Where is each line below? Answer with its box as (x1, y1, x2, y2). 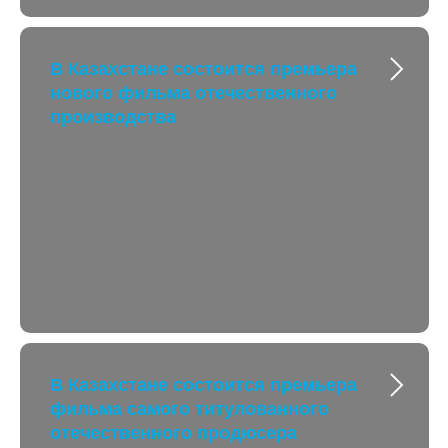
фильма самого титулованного (50, 399, 329, 419)
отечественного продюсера (50, 423, 297, 443)
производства (50, 107, 176, 127)
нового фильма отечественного (50, 83, 337, 103)
